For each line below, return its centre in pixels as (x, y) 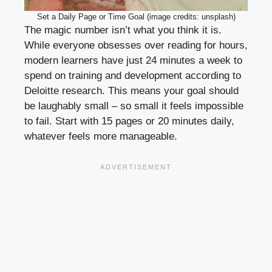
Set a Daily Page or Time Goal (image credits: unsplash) (136, 17)
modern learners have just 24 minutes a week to (133, 61)
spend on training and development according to (133, 76)
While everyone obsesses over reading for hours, (136, 46)
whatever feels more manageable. (101, 137)
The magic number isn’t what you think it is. (123, 30)
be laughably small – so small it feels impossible (134, 106)
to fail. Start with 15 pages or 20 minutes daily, (129, 121)
